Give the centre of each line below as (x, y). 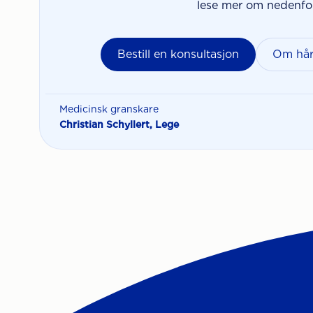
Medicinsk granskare (109, 109)
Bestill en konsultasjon (178, 54)
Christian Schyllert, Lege (119, 124)
